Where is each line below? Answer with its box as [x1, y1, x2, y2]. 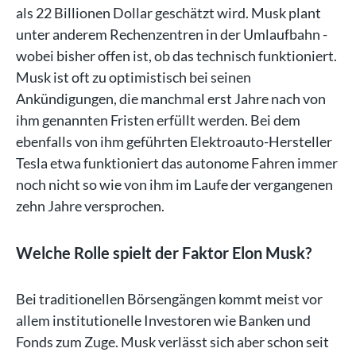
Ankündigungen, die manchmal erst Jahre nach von [16, 89, 326, 107]
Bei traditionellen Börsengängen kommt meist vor [16, 289, 323, 308]
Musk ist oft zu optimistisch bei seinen [16, 68, 251, 86]
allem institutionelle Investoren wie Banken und [16, 311, 311, 329]
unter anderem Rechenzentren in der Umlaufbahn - [16, 25, 327, 43]
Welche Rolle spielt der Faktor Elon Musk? [16, 242, 311, 262]
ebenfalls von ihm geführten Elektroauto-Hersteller [16, 132, 332, 150]
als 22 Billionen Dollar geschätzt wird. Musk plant [16, 3, 321, 21]
